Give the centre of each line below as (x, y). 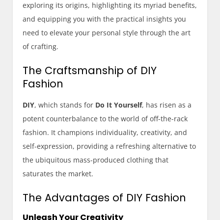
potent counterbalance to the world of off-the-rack (105, 118)
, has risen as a (167, 105)
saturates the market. (58, 173)
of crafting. (41, 46)
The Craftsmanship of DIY (90, 70)
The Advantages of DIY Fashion (105, 197)
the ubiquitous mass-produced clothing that (96, 160)
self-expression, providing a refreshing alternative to (110, 146)
